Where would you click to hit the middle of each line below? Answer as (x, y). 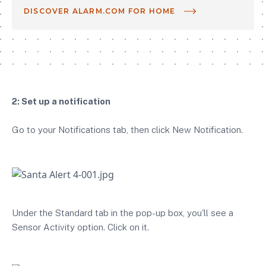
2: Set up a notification (61, 102)
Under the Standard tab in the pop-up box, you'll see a (123, 213)
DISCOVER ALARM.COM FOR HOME (100, 11)
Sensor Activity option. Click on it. (80, 227)
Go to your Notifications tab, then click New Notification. (127, 130)
